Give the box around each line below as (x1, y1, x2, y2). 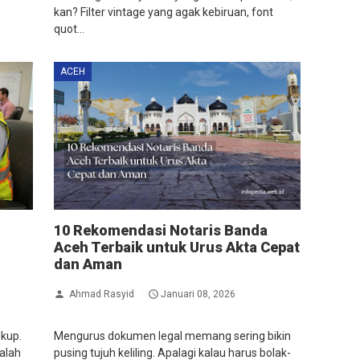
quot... (53, 22, 84, 35)
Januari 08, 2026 (160, 288, 235, 300)
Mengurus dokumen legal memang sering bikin (53, 329, 291, 342)
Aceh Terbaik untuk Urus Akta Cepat (53, 238, 300, 256)
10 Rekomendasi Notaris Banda (53, 221, 268, 239)
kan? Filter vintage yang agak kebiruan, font (53, 5, 273, 18)
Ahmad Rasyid (68, 288, 134, 300)
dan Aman (53, 255, 122, 272)
